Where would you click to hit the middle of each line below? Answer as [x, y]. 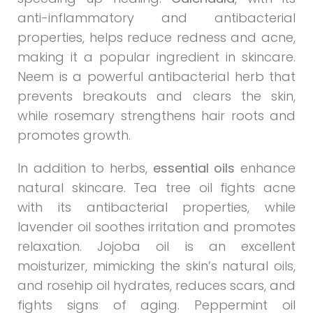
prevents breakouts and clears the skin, [156, 96]
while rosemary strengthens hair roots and [156, 115]
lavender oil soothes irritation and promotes [156, 226]
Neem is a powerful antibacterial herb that [156, 76]
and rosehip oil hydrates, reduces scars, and [156, 285]
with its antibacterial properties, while [156, 207]
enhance [265, 168]
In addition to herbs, [85, 168]
